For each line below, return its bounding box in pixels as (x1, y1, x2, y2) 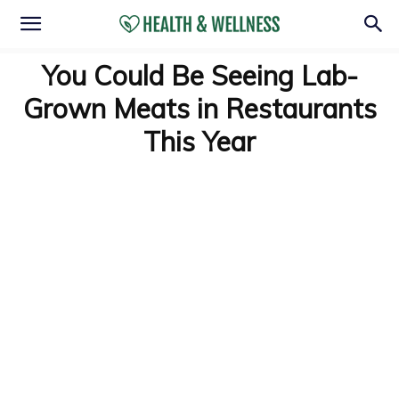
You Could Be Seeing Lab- (41, 59, 358, 93)
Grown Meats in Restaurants (22, 92, 377, 126)
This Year (143, 125, 256, 159)
